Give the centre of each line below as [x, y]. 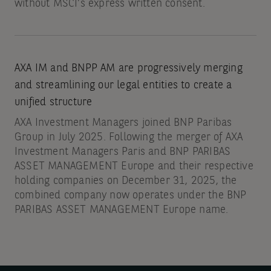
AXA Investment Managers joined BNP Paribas [123, 123]
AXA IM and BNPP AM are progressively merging [128, 69]
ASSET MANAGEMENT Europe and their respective [134, 167]
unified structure [53, 103]
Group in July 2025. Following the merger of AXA [129, 138]
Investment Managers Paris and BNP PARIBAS [122, 152]
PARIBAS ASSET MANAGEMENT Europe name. [121, 210]
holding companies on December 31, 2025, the [126, 181]
